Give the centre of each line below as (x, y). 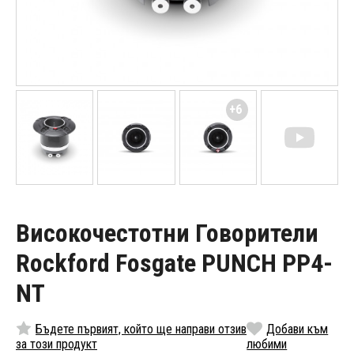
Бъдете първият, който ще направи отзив (141, 330)
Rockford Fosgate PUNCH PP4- (174, 264)
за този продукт (56, 345)
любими (267, 345)
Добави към (298, 330)
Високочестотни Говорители (167, 233)
